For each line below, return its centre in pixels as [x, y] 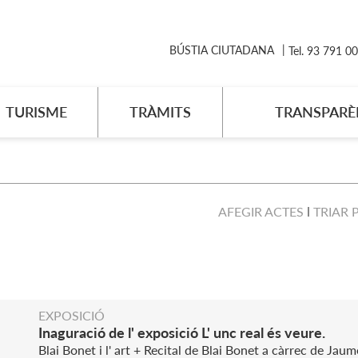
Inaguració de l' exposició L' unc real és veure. [182, 332]
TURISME [36, 112]
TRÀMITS [160, 112]
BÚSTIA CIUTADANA [222, 50]
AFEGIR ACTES [261, 211]
